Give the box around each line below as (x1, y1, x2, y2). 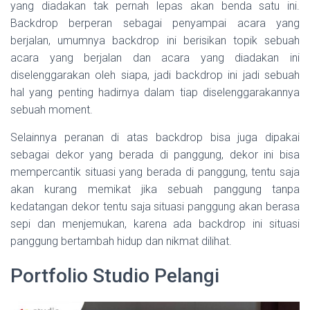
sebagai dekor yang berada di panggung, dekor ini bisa (10, 147, 300, 161)
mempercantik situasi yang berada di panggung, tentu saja (10, 165, 300, 179)
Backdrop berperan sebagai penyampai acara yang (10, 16, 300, 30)
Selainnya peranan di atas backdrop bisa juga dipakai (10, 130, 300, 144)
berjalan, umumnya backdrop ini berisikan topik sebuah (10, 33, 300, 47)
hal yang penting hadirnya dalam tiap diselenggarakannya (10, 85, 300, 99)
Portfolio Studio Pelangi (10, 264, 219, 287)
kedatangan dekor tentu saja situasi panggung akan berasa (10, 199, 300, 213)
